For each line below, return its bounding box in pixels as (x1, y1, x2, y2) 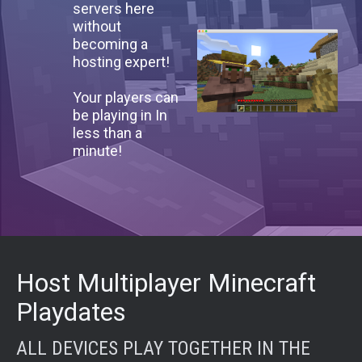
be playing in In (73, 107, 167, 124)
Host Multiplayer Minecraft (16, 267, 316, 299)
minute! (73, 142, 122, 160)
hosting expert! (73, 53, 170, 71)
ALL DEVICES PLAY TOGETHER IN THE (16, 337, 310, 360)
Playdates (16, 297, 126, 328)
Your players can (73, 89, 179, 107)
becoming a (73, 36, 148, 53)
